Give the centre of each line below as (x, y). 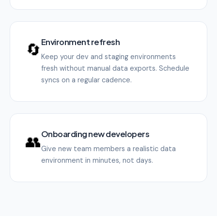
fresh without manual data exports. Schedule (115, 68)
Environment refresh (81, 42)
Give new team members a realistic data (108, 148)
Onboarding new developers (95, 134)
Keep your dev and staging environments (108, 56)
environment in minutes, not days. (97, 160)
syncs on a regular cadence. (86, 80)
